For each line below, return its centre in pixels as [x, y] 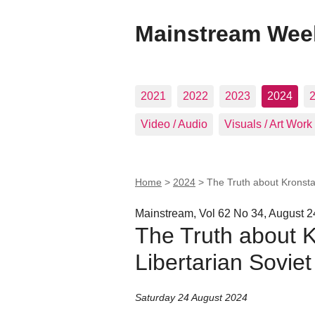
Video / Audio [174, 124]
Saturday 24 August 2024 [191, 298]
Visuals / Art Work [268, 124]
